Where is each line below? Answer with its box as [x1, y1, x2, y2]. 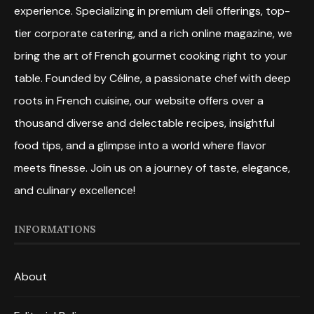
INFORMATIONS [14, 222, 96, 235]
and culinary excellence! [14, 182, 135, 198]
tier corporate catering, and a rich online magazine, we [14, 25, 292, 41]
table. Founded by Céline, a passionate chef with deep [14, 70, 291, 86]
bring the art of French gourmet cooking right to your [14, 48, 287, 63]
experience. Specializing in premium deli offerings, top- [14, 3, 290, 18]
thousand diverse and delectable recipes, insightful [14, 115, 275, 130]
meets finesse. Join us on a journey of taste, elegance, [14, 160, 290, 175]
